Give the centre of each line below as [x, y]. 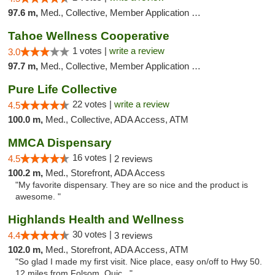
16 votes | [93, 157]
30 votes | [93, 234]
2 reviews [134, 159]
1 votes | [91, 51]
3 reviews [134, 235]
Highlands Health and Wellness [96, 219]
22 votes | [93, 104]
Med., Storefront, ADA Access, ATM [117, 250]
